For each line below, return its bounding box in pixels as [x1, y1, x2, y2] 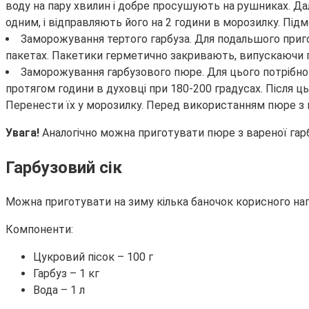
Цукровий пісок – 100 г [33, 250, 153, 263]
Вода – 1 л [33, 283, 85, 297]
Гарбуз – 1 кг [33, 266, 99, 280]
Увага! [6, 126, 42, 140]
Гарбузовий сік [6, 157, 122, 177]
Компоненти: [6, 222, 73, 236]
